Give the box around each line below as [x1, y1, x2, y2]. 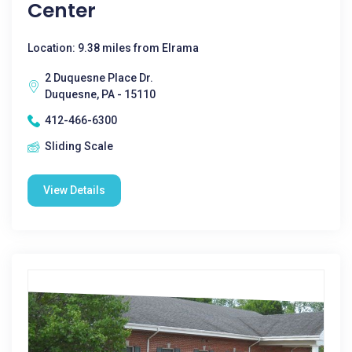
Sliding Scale [45, 140, 113, 152]
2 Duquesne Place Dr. [45, 71, 153, 84]
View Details [43, 184, 105, 196]
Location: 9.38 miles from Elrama [27, 42, 199, 54]
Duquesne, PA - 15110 [45, 88, 156, 101]
